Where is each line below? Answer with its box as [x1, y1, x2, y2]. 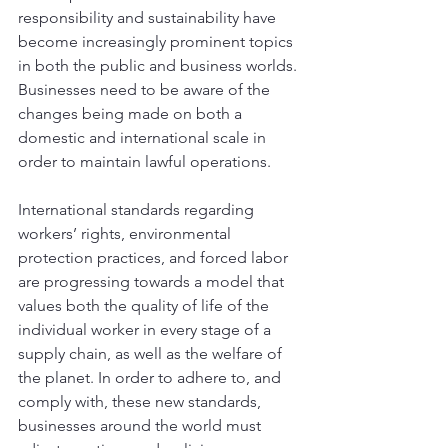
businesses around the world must [18, 415, 265, 435]
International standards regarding [18, 199, 258, 219]
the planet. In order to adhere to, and [18, 367, 285, 387]
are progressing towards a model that [18, 271, 288, 291]
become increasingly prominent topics [18, 31, 297, 51]
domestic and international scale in [18, 127, 270, 147]
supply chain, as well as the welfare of [18, 343, 286, 363]
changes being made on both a [18, 103, 246, 123]
